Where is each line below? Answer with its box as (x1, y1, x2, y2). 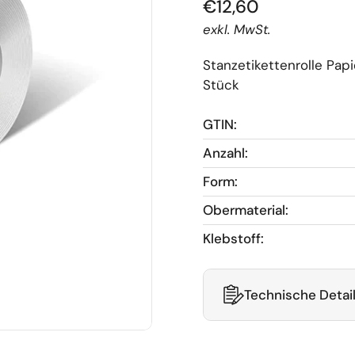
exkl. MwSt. (203, 21, 270, 38)
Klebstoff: (203, 230, 264, 247)
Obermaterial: (203, 201, 288, 219)
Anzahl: (203, 144, 248, 162)
